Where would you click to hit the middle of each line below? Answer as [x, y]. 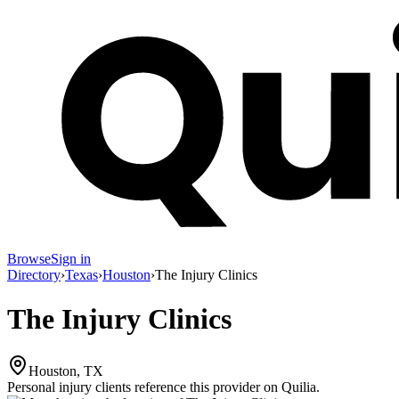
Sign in [71, 259]
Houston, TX [66, 371]
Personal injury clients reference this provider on [142, 387]
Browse [29, 259]
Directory [34, 275]
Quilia [299, 387]
